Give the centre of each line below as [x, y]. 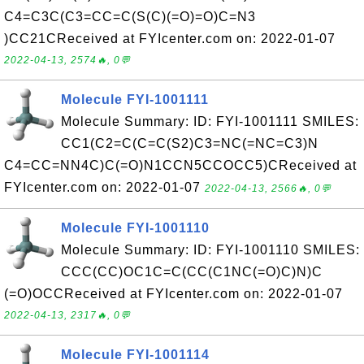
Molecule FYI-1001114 [135, 355]
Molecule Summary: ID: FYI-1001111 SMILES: [210, 121]
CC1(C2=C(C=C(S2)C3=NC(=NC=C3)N [190, 143]
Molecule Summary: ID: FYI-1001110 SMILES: [210, 250]
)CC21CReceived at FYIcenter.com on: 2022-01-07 [170, 39]
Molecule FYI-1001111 [135, 100]
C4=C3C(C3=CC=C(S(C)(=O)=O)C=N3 [130, 17]
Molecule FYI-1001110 [135, 228]
